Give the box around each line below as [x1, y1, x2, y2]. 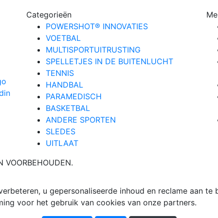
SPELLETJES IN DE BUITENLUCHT [46, 56, 173, 66]
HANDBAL [46, 79, 83, 90]
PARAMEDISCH [46, 91, 102, 101]
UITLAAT [46, 138, 78, 148]
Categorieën [26, 9, 72, 19]
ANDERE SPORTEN [46, 114, 116, 125]
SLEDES [46, 126, 75, 136]
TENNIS [46, 68, 74, 78]
